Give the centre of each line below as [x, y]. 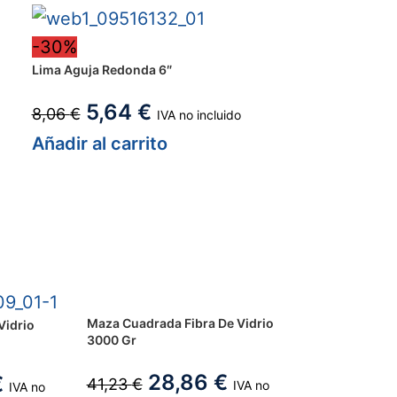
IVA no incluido [198, 115]
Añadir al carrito [99, 144]
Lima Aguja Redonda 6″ [101, 70]
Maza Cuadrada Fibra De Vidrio [180, 323]
